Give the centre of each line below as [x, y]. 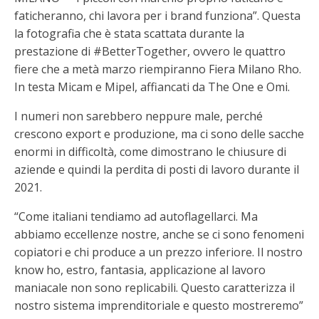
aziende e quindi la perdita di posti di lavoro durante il [157, 169]
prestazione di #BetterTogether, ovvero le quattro [150, 51]
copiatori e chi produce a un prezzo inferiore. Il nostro [158, 252]
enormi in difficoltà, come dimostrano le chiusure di [150, 152]
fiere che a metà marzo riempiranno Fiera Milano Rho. [158, 69]
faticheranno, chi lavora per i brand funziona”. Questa [157, 16]
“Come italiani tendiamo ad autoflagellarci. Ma [136, 216]
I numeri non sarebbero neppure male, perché [138, 116]
